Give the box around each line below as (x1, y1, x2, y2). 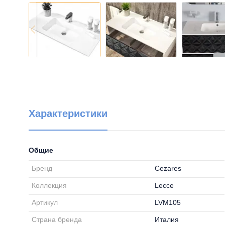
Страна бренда (32, 215, 82, 223)
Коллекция (32, 181, 67, 189)
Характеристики (29, 108, 107, 119)
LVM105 (155, 198, 181, 206)
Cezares (155, 164, 182, 172)
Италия (155, 215, 179, 223)
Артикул (32, 198, 58, 206)
